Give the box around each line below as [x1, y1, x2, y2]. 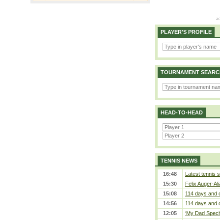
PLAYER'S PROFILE [161, 29, 212, 35]
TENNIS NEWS [161, 158, 197, 164]
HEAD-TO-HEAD [161, 110, 203, 115]
